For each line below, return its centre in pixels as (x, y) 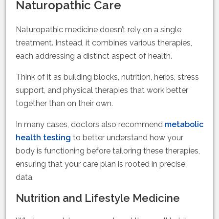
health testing (43, 138)
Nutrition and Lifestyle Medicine (98, 198)
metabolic (184, 125)
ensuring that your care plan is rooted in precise (100, 164)
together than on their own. (64, 104)
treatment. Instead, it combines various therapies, (104, 43)
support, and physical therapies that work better (102, 90)
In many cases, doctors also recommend (90, 125)
